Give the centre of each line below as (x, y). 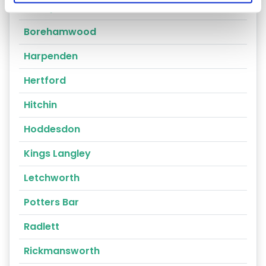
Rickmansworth (62, 251)
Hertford (45, 80)
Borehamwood (60, 31)
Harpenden (51, 56)
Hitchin (40, 104)
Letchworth (52, 178)
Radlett (42, 226)
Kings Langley (57, 153)
